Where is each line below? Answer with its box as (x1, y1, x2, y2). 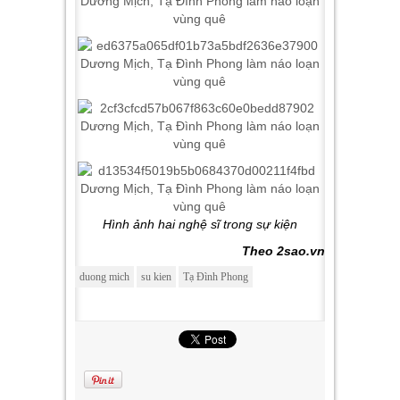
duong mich (79, 271, 129, 283)
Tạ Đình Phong (183, 271, 248, 283)
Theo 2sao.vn (242, 244, 325, 258)
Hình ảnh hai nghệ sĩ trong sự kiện (103, 217, 297, 231)
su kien (141, 271, 171, 283)
